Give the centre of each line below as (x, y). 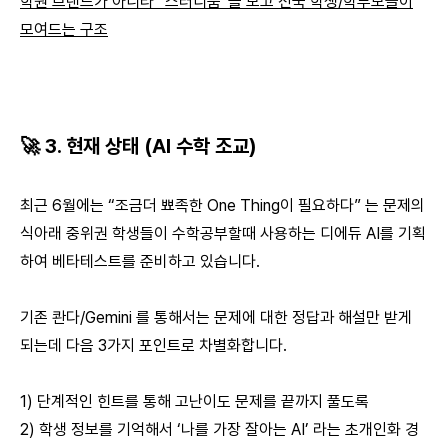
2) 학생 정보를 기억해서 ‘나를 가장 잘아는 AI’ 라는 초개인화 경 (219, 430)
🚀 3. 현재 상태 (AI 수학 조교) (138, 146)
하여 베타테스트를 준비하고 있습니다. (142, 262)
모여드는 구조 (64, 30)
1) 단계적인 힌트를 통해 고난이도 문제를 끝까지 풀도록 (194, 402)
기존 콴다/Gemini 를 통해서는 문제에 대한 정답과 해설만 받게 (216, 318)
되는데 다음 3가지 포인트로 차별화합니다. (153, 346)
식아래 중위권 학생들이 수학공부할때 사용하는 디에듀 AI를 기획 (223, 234)
